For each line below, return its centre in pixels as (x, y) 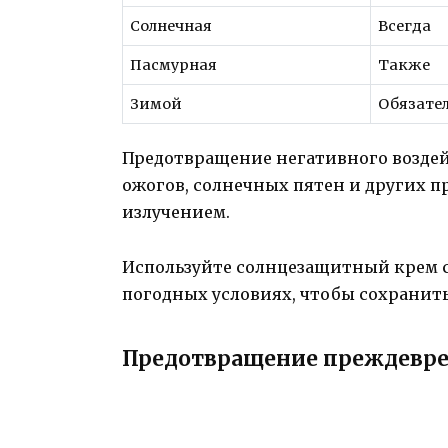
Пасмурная (174, 64)
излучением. (176, 212)
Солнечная (171, 25)
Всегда (405, 25)
